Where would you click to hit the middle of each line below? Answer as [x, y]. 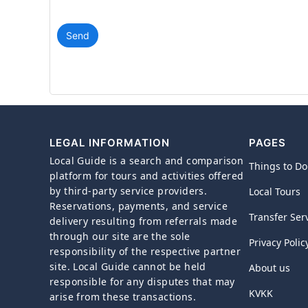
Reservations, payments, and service [139, 206]
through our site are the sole [120, 236]
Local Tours [274, 191]
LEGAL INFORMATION [110, 143]
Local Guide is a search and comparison [147, 161]
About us [269, 268]
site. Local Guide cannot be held [128, 266]
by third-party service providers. [129, 191]
